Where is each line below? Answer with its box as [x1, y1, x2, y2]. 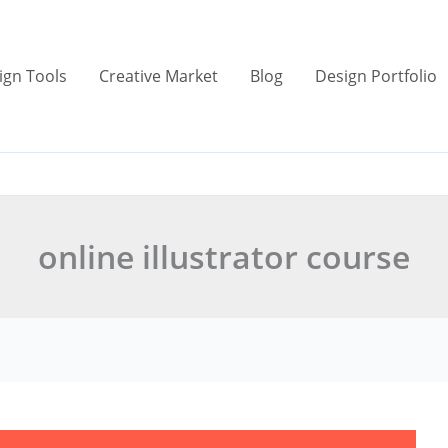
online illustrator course [38, 235, 410, 278]
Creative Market [98, 65, 218, 87]
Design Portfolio [314, 65, 437, 87]
